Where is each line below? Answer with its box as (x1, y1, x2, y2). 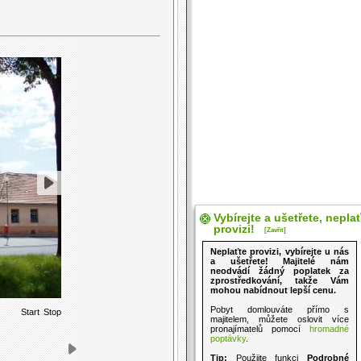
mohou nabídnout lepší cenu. (210, 285, 336, 295)
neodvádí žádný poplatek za (210, 266, 349, 276)
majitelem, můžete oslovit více (210, 314, 349, 324)
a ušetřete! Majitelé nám (210, 256, 349, 266)
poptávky (210, 334, 246, 343)
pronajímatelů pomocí (210, 324, 309, 334)
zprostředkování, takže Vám (210, 276, 349, 285)
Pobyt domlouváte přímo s (210, 305, 349, 314)
